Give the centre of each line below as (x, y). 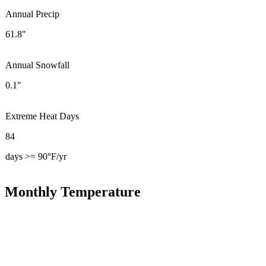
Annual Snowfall (37, 65)
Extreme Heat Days (42, 116)
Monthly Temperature (73, 191)
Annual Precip (32, 14)
